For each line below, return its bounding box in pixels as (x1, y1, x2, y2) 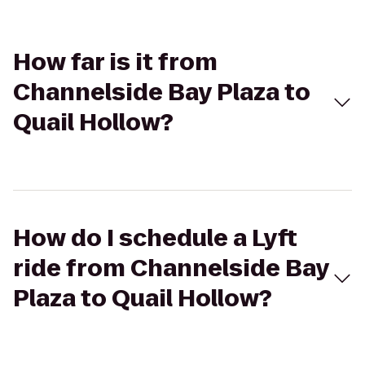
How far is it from (13, 46, 218, 78)
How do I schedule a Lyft (13, 222, 297, 254)
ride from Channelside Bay (13, 253, 329, 284)
